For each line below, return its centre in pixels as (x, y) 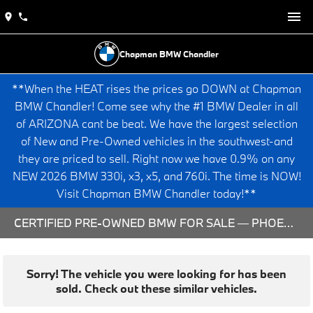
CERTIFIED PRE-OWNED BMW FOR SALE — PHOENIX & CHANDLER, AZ (289, 223)
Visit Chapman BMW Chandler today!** (156, 193)
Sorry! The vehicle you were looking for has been (156, 274)
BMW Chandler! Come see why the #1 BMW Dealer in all (156, 106)
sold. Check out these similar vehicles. (156, 288)
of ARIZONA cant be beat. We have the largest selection (156, 123)
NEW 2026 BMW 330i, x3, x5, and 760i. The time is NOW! (156, 176)
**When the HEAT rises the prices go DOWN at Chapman (156, 88)
